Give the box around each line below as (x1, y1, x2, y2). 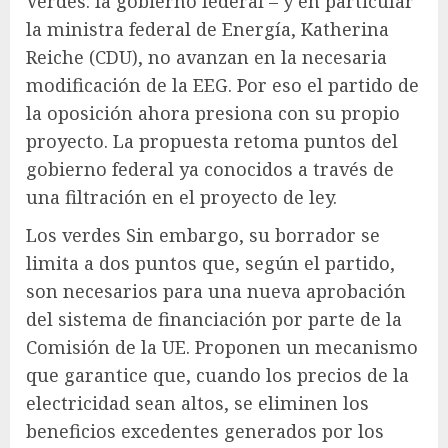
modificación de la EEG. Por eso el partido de (26, 72, 419, 97)
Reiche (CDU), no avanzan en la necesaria (26, 44, 387, 69)
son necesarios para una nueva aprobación (26, 278, 406, 303)
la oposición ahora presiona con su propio (26, 100, 400, 125)
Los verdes (26, 222, 121, 247)
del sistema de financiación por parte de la (26, 306, 402, 331)
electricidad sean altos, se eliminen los (26, 390, 369, 415)
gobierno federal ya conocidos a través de (26, 156, 394, 181)
